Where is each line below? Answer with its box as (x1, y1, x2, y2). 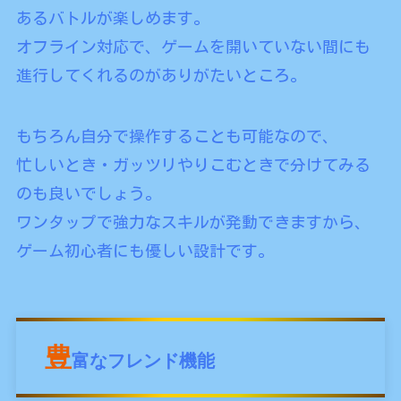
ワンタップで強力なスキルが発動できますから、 (15, 213, 371, 230)
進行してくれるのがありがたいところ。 (15, 66, 306, 83)
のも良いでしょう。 (15, 184, 161, 201)
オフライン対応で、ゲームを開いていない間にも (15, 38, 371, 55)
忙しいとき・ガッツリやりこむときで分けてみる (15, 156, 371, 173)
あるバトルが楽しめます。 (15, 9, 209, 26)
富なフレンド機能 (71, 350, 215, 371)
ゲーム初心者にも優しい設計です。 (15, 242, 274, 259)
